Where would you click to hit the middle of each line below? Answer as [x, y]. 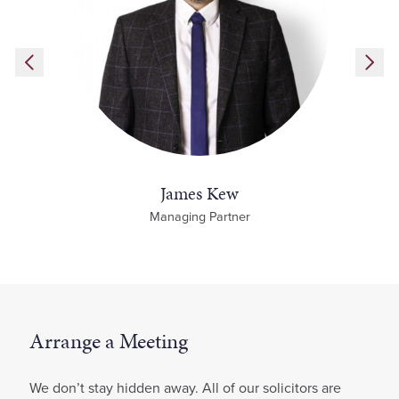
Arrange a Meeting [109, 341]
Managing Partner [199, 216]
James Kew [199, 193]
